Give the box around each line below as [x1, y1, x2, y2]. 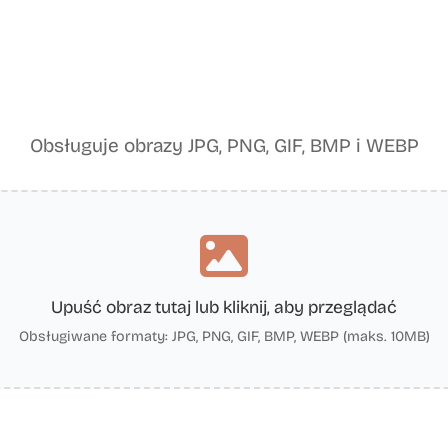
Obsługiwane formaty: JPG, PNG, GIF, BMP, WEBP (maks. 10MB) [18, 328, 430, 345]
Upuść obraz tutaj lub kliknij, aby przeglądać [51, 297, 397, 318]
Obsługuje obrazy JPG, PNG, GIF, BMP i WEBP [29, 134, 419, 157]
